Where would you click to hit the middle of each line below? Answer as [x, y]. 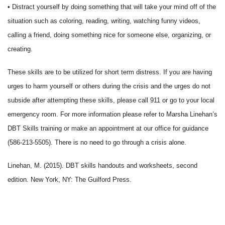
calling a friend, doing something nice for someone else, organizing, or [109, 35]
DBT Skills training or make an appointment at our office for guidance [108, 129]
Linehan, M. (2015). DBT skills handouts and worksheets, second [102, 166]
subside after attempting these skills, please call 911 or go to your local [111, 100]
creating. [21, 49]
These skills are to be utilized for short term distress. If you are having [110, 72]
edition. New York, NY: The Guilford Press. [70, 180]
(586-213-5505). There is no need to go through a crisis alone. [97, 143]
